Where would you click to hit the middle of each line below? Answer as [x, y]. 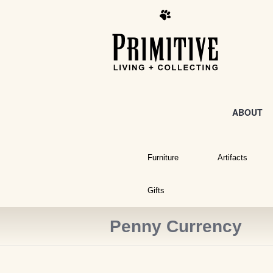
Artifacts [232, 158]
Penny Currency [175, 227]
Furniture [163, 158]
